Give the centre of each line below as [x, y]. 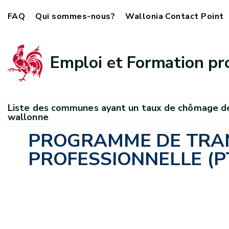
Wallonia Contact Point [175, 16]
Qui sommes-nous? [75, 16]
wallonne [28, 117]
